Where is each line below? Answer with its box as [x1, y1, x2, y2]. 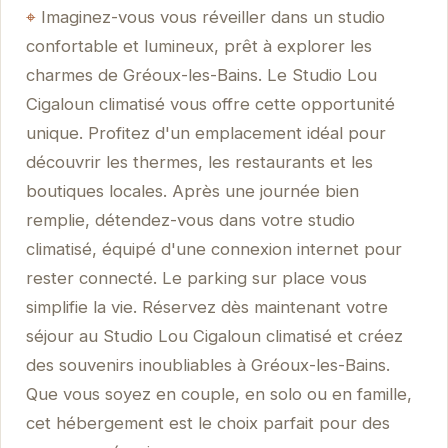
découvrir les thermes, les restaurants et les [25, 152, 373, 173]
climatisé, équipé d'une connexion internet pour [25, 239, 402, 260]
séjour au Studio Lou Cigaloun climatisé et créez [25, 326, 403, 347]
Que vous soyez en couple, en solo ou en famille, [25, 384, 412, 405]
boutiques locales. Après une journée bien [25, 181, 359, 202]
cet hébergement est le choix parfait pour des [25, 413, 390, 434]
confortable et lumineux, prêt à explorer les [25, 36, 372, 57]
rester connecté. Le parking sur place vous [25, 268, 367, 289]
